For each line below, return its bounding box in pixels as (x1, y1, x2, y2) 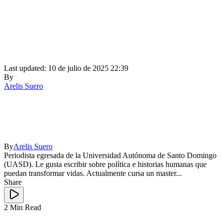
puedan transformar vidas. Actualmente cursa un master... (4, 168, 182, 177)
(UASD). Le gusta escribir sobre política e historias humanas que (4, 160, 207, 168)
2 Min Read (4, 203, 41, 212)
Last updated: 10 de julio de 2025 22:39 (4, 63, 128, 72)
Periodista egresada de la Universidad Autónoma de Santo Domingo (4, 151, 217, 160)
